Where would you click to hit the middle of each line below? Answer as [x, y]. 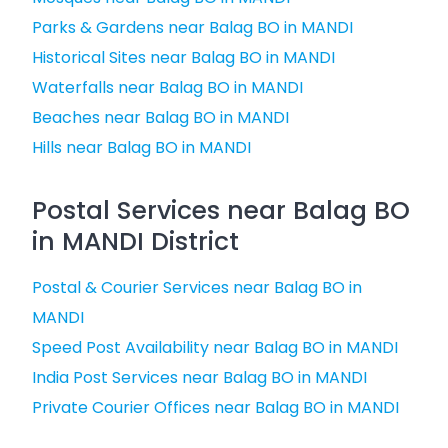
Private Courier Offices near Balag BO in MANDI [215, 407]
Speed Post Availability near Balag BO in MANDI [215, 347]
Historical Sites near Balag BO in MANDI [183, 57]
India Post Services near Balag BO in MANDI [199, 377]
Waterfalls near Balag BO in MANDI [167, 87]
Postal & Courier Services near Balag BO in [197, 287]
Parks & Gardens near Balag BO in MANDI [192, 27]
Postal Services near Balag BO [221, 210]
